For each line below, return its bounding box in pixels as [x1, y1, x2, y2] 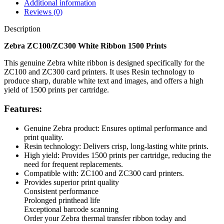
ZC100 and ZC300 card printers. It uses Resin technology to [4, 67, 194, 76]
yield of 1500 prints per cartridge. [4, 85, 109, 94]
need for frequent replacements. [24, 160, 123, 169]
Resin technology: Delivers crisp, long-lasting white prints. [24, 142, 208, 151]
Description [4, 24, 40, 33]
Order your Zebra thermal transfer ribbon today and [24, 214, 186, 223]
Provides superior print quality [24, 178, 119, 187]
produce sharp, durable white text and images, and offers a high [4, 76, 203, 85]
